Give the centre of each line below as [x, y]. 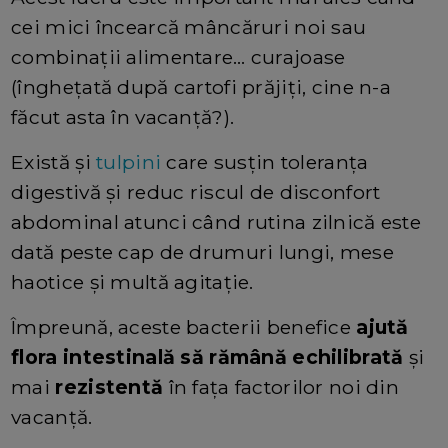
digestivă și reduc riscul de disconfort [196, 191]
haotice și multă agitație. [132, 281]
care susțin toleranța [265, 161]
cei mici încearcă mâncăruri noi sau [189, 26]
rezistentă [109, 386]
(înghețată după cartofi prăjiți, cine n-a [201, 86]
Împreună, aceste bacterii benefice [184, 326]
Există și [54, 161]
